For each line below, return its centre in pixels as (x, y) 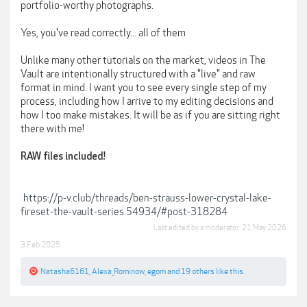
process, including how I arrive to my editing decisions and (147, 101)
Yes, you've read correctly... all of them (103, 33)
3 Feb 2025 (40, 245)
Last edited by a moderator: (198, 228)
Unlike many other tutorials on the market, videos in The (143, 60)
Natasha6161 (65, 271)
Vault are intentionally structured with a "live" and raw (138, 74)
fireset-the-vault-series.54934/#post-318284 (124, 212)
